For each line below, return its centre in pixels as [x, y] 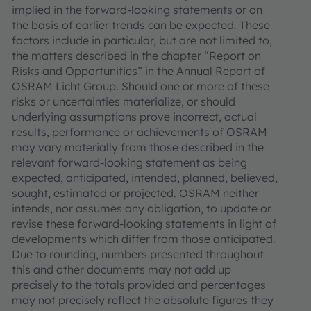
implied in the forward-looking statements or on [137, 9]
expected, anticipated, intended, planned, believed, [145, 177]
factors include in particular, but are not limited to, [142, 40]
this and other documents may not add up [121, 269]
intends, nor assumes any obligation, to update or [142, 208]
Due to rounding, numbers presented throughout [138, 254]
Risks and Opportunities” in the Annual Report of [138, 70]
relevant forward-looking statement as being [129, 162]
